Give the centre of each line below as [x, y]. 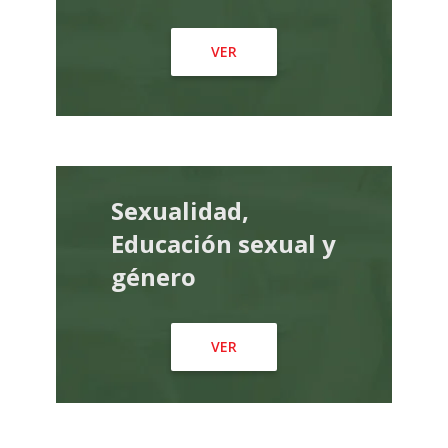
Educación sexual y [224, 243]
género [154, 276]
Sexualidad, [180, 210]
